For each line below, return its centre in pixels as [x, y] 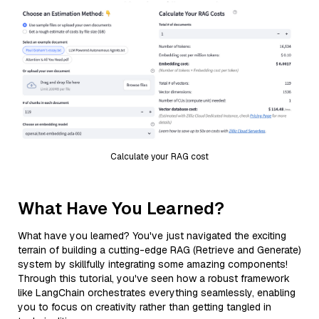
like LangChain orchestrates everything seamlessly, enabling [157, 292]
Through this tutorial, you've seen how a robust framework [154, 278]
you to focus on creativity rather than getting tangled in [145, 307]
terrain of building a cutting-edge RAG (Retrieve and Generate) [159, 250]
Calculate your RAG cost [159, 156]
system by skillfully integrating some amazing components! [153, 264]
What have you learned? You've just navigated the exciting [152, 235]
